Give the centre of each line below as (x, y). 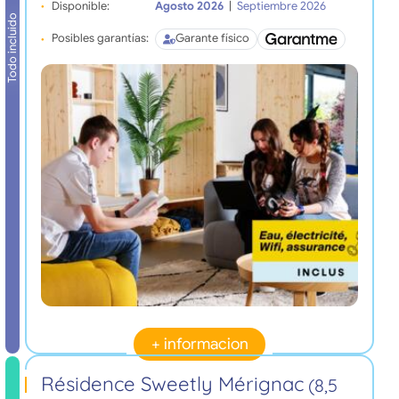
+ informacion (199, 344)
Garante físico (212, 39)
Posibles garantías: (100, 39)
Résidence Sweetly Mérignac (172, 383)
